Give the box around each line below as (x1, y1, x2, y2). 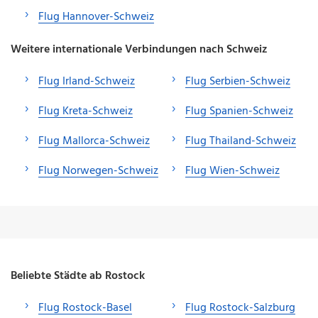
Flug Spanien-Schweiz (185, 102, 293, 121)
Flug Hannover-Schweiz (38, 7, 154, 26)
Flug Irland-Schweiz (38, 72, 135, 91)
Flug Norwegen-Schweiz (38, 161, 158, 180)
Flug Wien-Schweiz (185, 161, 280, 180)
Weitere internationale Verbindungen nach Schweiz (11, 40, 268, 59)
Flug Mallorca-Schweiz (38, 131, 150, 150)
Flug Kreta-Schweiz (38, 102, 133, 121)
